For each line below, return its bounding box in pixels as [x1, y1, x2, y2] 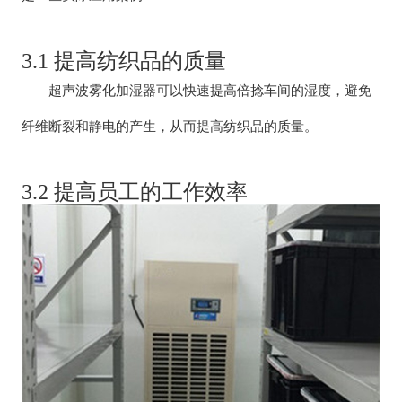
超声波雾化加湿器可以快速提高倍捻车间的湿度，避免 [22, 83, 372, 98]
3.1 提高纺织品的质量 [22, 49, 227, 73]
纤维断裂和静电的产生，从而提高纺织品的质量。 [22, 118, 319, 134]
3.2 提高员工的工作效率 [22, 180, 249, 204]
